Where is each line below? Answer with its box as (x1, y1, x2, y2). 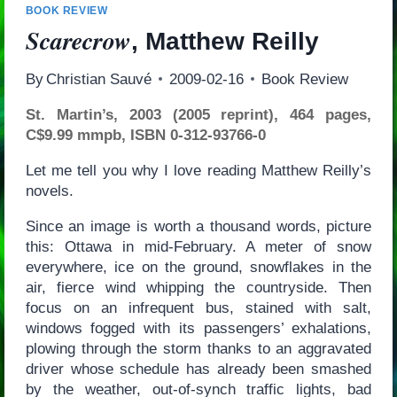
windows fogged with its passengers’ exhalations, (25, 319, 372, 337)
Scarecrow (25, 22, 131, 58)
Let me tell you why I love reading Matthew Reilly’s (25, 161, 372, 179)
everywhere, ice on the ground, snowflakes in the (25, 258, 372, 276)
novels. (25, 182, 74, 199)
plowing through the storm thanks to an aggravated (25, 339, 372, 357)
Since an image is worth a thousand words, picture (25, 217, 372, 235)
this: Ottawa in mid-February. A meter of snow (25, 237, 372, 255)
